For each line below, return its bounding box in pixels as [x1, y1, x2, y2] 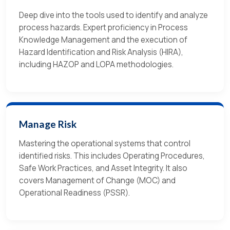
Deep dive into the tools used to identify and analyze [19, 10, 208, 21]
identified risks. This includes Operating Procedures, [19, 150, 205, 162]
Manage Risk [19, 118, 76, 130]
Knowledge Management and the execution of [19, 34, 187, 46]
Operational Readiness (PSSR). [19, 187, 130, 199]
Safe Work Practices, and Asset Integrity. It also [19, 163, 187, 174]
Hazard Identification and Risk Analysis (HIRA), [19, 47, 183, 58]
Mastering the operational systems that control [19, 138, 190, 149]
